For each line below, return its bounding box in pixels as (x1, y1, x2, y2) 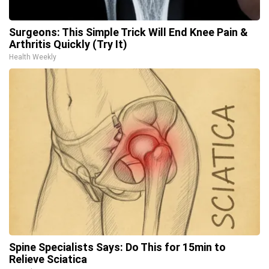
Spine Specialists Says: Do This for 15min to (9, 241, 226, 253)
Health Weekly (9, 53, 56, 61)
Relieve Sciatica (9, 253, 87, 265)
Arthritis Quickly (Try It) (9, 38, 127, 50)
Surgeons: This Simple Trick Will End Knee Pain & (9, 26, 248, 38)
